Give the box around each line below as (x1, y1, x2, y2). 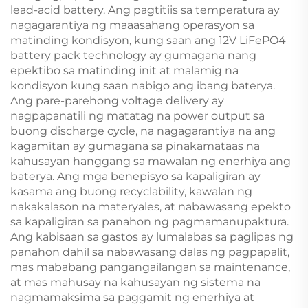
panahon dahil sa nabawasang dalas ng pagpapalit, (10, 245, 289, 258)
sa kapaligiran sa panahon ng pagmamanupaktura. (10, 214, 289, 228)
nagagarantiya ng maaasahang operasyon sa (10, 18, 254, 32)
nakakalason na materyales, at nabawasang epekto (10, 199, 291, 213)
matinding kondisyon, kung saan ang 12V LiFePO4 (10, 33, 286, 47)
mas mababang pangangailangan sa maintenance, (10, 260, 290, 274)
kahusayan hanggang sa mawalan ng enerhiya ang (10, 154, 291, 168)
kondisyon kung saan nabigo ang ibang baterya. (10, 78, 275, 92)
